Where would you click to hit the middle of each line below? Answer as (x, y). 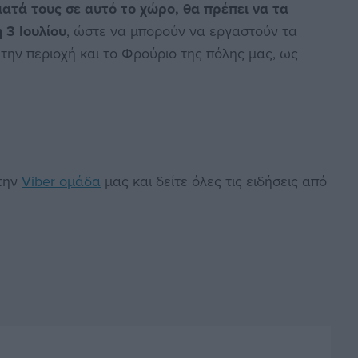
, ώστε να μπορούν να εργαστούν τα (182, 31)
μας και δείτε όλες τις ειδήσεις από (214, 181)
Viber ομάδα (62, 181)
